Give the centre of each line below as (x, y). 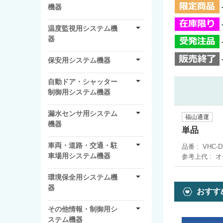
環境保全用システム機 (83, 177)
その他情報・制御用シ (83, 209)
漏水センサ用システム (83, 113)
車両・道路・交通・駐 (83, 145)
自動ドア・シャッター (83, 81)
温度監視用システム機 (83, 28)
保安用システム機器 (79, 60)
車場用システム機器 (79, 156)
